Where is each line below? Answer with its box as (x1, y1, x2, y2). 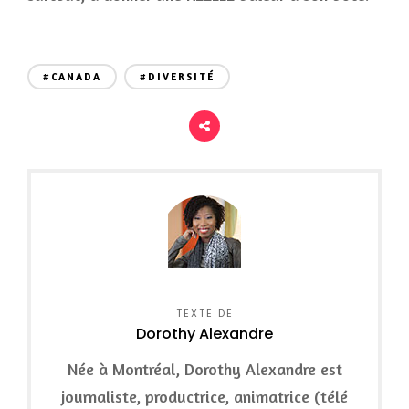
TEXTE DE (175, 306, 234, 320)
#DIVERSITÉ (140, 70, 215, 83)
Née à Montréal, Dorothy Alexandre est (67, 359, 342, 379)
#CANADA (43, 70, 101, 83)
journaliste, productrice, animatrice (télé (61, 386, 348, 406)
